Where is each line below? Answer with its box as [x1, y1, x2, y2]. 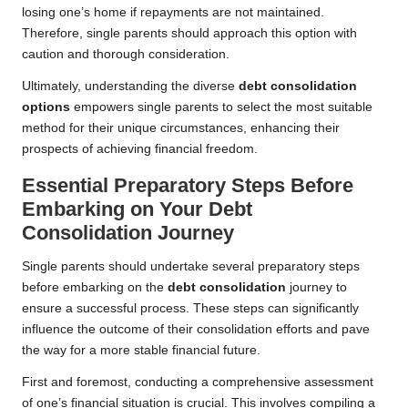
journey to [286, 280, 347, 295]
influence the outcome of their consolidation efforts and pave [22, 322, 370, 337]
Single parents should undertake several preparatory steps [22, 260, 360, 274]
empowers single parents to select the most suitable [70, 100, 372, 115]
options [22, 100, 70, 115]
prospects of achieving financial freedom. [22, 142, 258, 157]
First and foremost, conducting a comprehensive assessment [22, 375, 373, 390]
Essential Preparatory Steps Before [22, 174, 353, 198]
